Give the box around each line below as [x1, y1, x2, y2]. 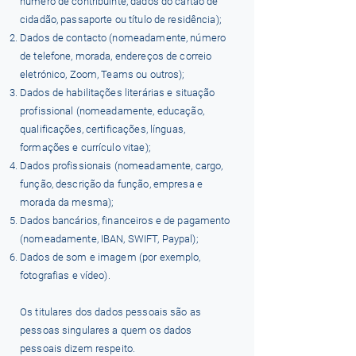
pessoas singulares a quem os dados [20, 324, 192, 336]
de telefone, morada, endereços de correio [20, 50, 212, 62]
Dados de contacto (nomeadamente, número [20, 32, 226, 44]
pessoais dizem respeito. [20, 342, 136, 354]
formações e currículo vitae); [20, 141, 151, 153]
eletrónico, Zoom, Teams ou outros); [20, 68, 185, 80]
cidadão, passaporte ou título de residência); [20, 14, 222, 25]
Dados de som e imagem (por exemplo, [20, 251, 201, 263]
